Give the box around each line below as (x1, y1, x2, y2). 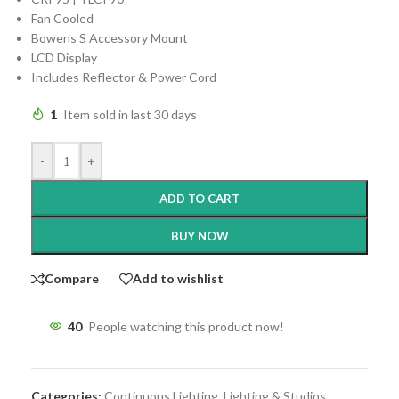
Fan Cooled (31, 10, 94, 26)
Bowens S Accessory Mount (31, 29, 188, 45)
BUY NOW (170, 228, 229, 243)
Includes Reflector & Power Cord (31, 69, 216, 85)
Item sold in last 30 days (63, 106, 197, 122)
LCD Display (31, 49, 97, 65)
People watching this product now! (88, 318, 284, 334)
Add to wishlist (133, 271, 224, 287)
